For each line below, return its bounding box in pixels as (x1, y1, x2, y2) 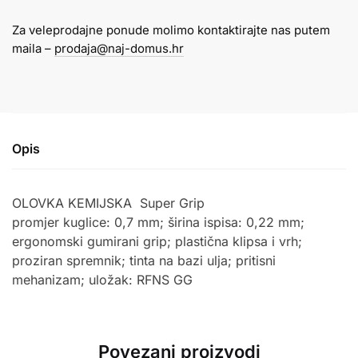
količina (11, 124, 55, 140)
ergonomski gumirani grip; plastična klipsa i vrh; (12, 233, 302, 250)
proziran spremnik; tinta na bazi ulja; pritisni (12, 253, 276, 269)
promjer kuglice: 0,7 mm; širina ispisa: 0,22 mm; (12, 214, 304, 231)
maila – (12, 40, 54, 56)
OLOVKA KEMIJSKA (12, 195, 136, 212)
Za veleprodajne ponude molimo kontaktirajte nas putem (12, 22, 330, 38)
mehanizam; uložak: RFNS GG (12, 272, 193, 288)
